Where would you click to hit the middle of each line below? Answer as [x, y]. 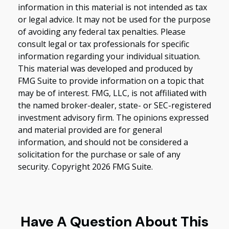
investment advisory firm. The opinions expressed [113, 117]
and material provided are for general [90, 130]
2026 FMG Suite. [122, 166]
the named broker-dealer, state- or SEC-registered [114, 105]
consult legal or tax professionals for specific [104, 44]
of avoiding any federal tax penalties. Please [102, 31]
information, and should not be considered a [103, 142]
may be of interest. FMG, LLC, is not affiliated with [112, 93]
